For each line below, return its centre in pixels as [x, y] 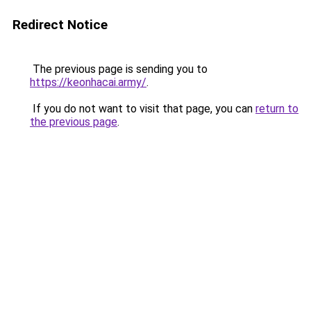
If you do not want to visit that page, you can [143, 109]
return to [277, 109]
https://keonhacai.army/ [88, 82]
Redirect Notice [60, 25]
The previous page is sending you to [119, 69]
